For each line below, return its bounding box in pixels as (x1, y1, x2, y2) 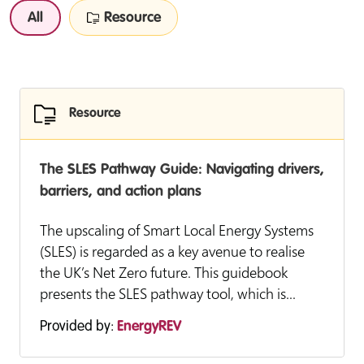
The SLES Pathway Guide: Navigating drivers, (40, 162, 324, 177)
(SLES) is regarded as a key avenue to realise (40, 241, 305, 261)
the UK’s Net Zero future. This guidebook (40, 262, 288, 282)
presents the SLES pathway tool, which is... (40, 284, 296, 303)
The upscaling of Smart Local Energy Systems (40, 220, 314, 240)
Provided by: (40, 319, 117, 334)
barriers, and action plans (40, 184, 201, 199)
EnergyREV (117, 319, 181, 334)
